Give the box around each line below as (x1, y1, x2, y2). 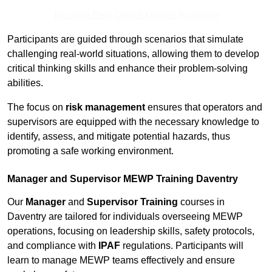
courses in (178, 197, 225, 208)
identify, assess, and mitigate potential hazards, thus (7, 131, 230, 142)
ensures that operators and (145, 102, 262, 113)
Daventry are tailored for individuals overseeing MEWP (7, 211, 243, 222)
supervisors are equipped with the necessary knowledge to (7, 117, 259, 127)
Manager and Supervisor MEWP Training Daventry (7, 174, 238, 185)
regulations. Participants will (120, 240, 243, 251)
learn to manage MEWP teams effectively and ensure (7, 255, 235, 266)
